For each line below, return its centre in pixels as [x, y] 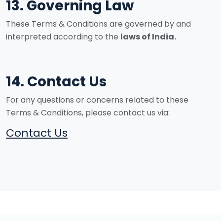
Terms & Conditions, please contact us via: [88, 113]
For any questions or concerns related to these [97, 100]
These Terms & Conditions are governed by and [98, 24]
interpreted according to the [63, 37]
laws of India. [148, 37]
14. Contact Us [56, 82]
